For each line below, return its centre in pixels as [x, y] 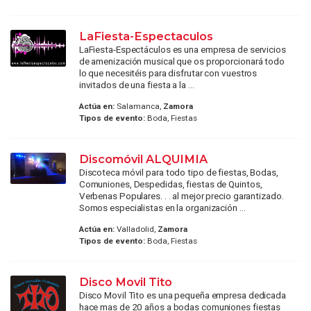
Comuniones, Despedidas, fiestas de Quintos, [170, 184]
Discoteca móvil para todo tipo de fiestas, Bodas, [178, 172]
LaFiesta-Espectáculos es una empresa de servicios [182, 49]
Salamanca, [138, 106]
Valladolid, [136, 229]
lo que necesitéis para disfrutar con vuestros [168, 73]
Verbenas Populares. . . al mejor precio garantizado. [181, 195]
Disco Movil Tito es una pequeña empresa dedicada [182, 295]
